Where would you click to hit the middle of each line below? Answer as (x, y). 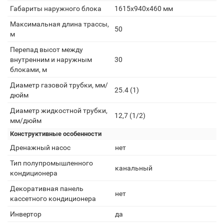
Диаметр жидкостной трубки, (59, 110)
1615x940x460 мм (144, 8)
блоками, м (28, 69)
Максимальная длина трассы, (59, 24)
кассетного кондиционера (53, 198)
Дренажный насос (40, 147)
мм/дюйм (26, 120)
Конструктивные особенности (56, 134)
